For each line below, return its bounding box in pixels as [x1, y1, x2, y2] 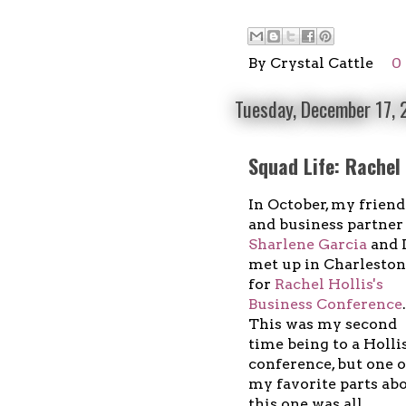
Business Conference [248, 295, 402, 313]
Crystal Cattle [270, 53, 373, 72]
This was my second [248, 314, 397, 333]
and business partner [248, 215, 403, 233]
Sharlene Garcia [248, 235, 367, 253]
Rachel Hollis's [275, 275, 383, 293]
